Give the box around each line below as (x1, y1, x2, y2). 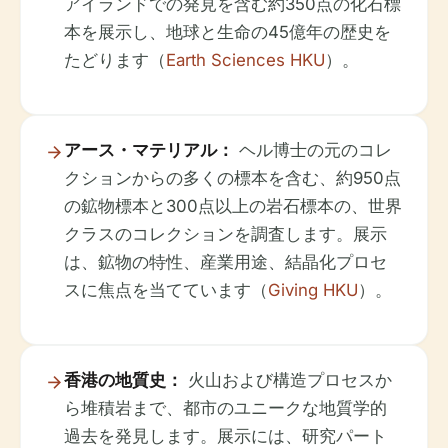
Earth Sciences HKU (166, 50, 325, 71)
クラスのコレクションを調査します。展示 (64, 224, 387, 245)
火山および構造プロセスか (183, 370, 392, 391)
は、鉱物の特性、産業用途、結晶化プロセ (64, 252, 387, 273)
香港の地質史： (64, 370, 183, 391)
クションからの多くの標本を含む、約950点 (64, 168, 401, 189)
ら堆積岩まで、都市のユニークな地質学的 (64, 398, 387, 419)
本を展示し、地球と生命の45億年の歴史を (64, 22, 391, 43)
